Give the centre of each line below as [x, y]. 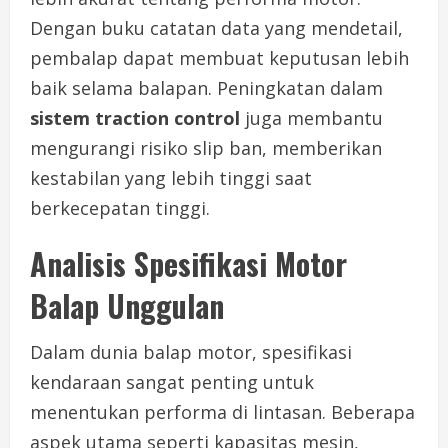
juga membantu [311, 118]
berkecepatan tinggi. [120, 208]
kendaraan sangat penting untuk [172, 382]
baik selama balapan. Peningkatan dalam [206, 88]
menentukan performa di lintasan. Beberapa [222, 412]
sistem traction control [135, 118]
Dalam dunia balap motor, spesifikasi [191, 352]
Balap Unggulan [127, 306]
